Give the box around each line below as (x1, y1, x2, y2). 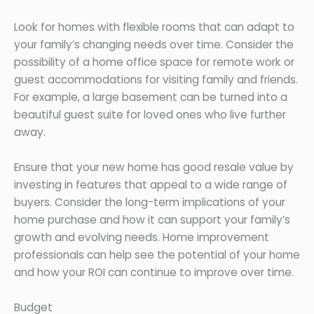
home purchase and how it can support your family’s (14, 212, 290, 227)
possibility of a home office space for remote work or (14, 54, 294, 69)
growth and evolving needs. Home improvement (14, 229, 269, 245)
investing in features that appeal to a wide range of (14, 177, 287, 192)
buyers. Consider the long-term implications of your (14, 194, 285, 210)
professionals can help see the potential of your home (14, 247, 300, 262)
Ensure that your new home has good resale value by (14, 159, 294, 175)
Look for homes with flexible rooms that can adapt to (14, 19, 294, 34)
